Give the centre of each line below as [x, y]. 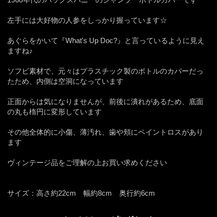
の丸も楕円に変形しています [54, 111]
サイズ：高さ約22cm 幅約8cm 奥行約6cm [81, 193]
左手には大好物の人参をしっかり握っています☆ [87, 20]
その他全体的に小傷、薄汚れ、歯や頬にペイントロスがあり [105, 132]
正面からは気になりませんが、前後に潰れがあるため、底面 [105, 101]
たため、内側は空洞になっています [65, 81]
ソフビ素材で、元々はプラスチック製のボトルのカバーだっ [105, 71]
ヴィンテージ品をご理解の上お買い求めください [87, 162]
